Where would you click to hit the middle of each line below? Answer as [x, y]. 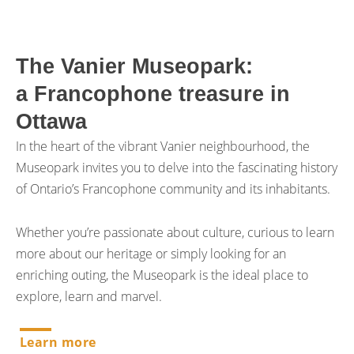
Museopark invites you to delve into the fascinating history [177, 167]
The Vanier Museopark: [134, 66]
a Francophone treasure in [153, 93]
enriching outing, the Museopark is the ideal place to [162, 275]
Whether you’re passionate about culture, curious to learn [175, 232]
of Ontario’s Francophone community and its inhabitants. [173, 188]
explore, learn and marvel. [89, 296]
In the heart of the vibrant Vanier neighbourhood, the [163, 145]
